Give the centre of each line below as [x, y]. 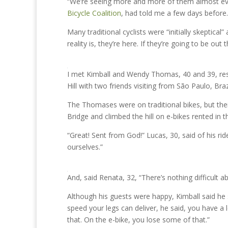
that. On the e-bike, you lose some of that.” [138, 220]
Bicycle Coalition [94, 13]
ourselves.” [85, 147]
